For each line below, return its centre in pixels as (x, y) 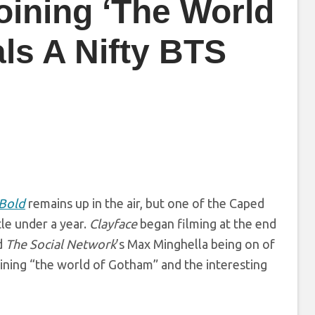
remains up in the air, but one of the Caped (145, 204)
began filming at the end (207, 224)
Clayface (113, 224)
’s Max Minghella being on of (195, 244)
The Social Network (61, 244)
